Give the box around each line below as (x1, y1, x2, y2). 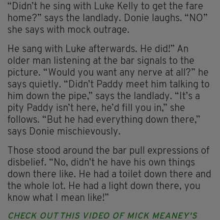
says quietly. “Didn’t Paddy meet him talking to (7, 80, 210, 90)
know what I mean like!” (7, 193, 109, 203)
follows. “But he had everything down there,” (7, 115, 200, 125)
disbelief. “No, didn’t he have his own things (7, 158, 195, 168)
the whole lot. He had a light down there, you (7, 181, 200, 192)
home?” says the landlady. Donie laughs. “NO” (7, 13, 208, 24)
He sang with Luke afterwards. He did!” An (7, 44, 189, 55)
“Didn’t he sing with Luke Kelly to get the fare (7, 1, 203, 12)
